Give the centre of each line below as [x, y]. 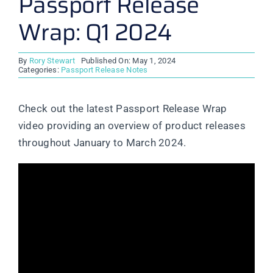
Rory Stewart [52, 61]
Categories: [40, 70]
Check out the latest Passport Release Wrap [122, 109]
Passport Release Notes [105, 70]
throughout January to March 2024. [102, 143]
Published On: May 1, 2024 [128, 61]
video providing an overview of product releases [132, 126]
